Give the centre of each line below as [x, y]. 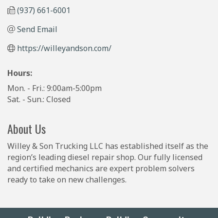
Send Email [37, 29]
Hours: [20, 73]
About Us [27, 128]
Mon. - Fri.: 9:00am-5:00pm [54, 88]
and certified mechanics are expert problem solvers [101, 168]
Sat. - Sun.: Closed [39, 99]
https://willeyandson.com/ [64, 48]
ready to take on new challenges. [67, 179]
